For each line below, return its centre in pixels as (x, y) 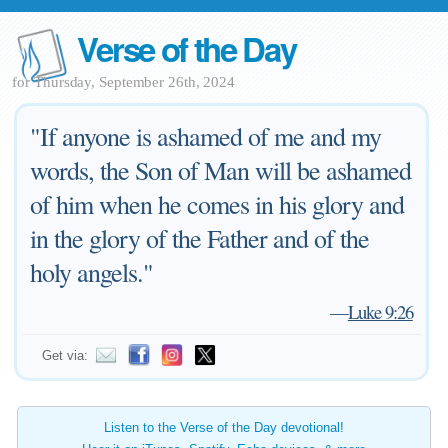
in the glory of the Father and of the (200, 238)
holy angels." (92, 272)
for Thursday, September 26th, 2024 (124, 82)
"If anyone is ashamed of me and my (206, 136)
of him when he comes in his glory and (217, 204)
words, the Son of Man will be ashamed (221, 170)
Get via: (65, 355)
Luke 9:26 (380, 311)
